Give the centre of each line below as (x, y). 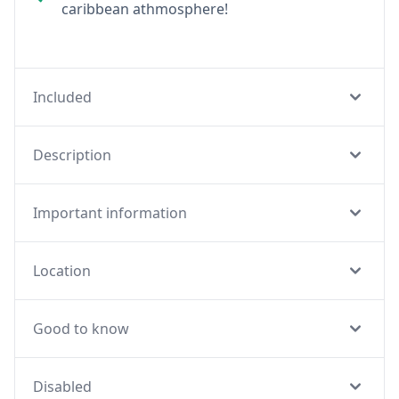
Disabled (62, 387)
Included (62, 97)
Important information (110, 213)
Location (62, 271)
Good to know (81, 329)
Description (72, 155)
